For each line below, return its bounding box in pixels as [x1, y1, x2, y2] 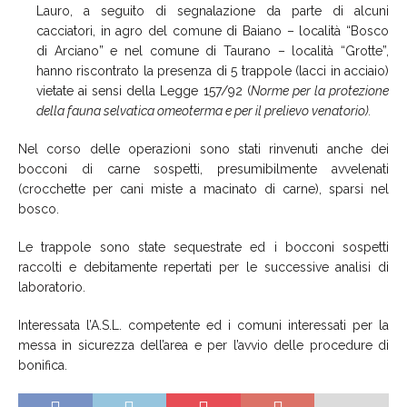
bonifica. [18, 357, 67, 372]
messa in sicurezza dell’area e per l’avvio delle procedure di [18, 337, 389, 352]
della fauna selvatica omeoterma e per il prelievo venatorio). [36, 103, 372, 118]
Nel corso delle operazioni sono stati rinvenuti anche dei [18, 141, 389, 156]
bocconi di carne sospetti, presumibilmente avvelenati [18, 161, 389, 176]
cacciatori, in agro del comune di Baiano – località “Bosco [36, 23, 389, 38]
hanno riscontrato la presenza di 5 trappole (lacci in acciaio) [36, 63, 389, 78]
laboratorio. [18, 279, 85, 294]
